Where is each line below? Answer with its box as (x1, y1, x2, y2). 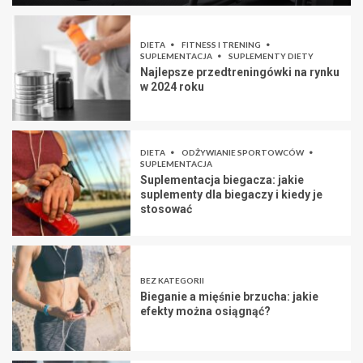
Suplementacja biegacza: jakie (140, 173, 304, 187)
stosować (140, 203, 192, 216)
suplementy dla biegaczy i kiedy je (140, 188, 322, 202)
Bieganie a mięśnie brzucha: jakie (140, 290, 318, 304)
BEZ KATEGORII (140, 275, 204, 286)
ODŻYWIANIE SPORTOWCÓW (181, 147, 305, 158)
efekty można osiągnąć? (140, 305, 271, 318)
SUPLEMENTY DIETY (228, 51, 314, 62)
